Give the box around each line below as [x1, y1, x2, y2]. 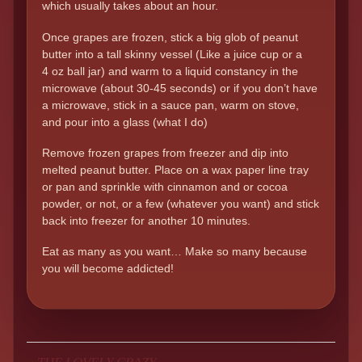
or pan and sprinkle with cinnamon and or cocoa [42, 179, 288, 193]
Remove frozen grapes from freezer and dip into [42, 145, 288, 159]
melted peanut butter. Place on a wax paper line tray [42, 162, 309, 176]
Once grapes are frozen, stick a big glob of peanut [42, 30, 298, 44]
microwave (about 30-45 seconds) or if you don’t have [42, 81, 318, 95]
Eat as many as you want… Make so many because [42, 245, 307, 259]
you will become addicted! [42, 262, 174, 276]
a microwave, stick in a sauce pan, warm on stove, [42, 98, 299, 112]
